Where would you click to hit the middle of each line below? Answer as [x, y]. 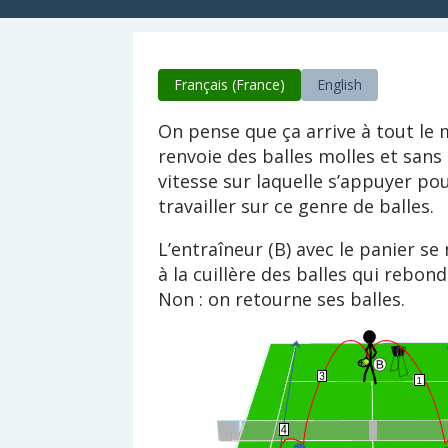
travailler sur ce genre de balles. [295, 206]
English [339, 84]
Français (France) [229, 84]
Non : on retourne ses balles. [281, 299]
